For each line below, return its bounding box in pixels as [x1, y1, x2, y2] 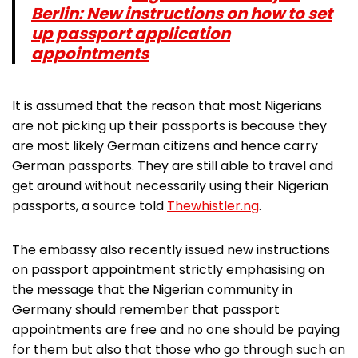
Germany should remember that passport [12, 300, 280, 319]
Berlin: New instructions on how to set [31, 2, 332, 25]
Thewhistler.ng [167, 196, 259, 215]
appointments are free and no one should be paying [12, 320, 340, 339]
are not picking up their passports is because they [12, 116, 327, 135]
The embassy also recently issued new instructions [12, 240, 330, 259]
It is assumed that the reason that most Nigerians [12, 96, 322, 115]
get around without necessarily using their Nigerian [12, 176, 328, 195]
